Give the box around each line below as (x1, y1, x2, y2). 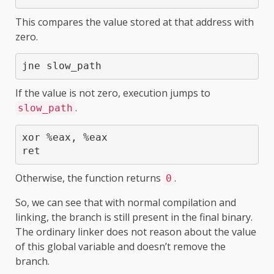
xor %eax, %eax (21, 131, 108, 144)
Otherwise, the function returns (15, 171, 163, 185)
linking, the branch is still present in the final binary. (15, 210, 253, 224)
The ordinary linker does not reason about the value (15, 224, 256, 239)
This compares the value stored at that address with (15, 15, 254, 29)
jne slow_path (21, 60, 102, 72)
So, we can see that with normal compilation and (15, 195, 236, 209)
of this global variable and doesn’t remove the (15, 239, 226, 253)
